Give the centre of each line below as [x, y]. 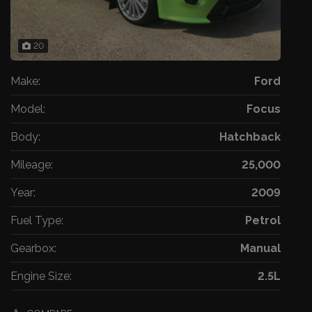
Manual [260, 248]
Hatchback [250, 137]
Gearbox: [33, 248]
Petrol [263, 220]
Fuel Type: [37, 220]
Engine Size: [41, 276]
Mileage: [32, 165]
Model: [28, 109]
